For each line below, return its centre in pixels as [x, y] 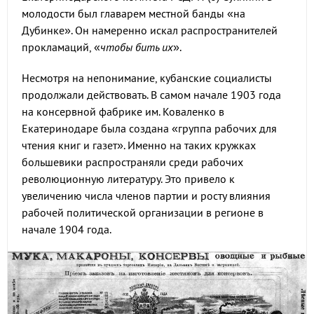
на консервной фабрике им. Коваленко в [123, 111]
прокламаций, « [61, 47]
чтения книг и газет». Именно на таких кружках [139, 145]
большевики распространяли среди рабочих [132, 162]
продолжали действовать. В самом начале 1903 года [151, 95]
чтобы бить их [137, 47]
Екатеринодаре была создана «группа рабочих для [149, 128]
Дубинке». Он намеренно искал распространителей [150, 30]
